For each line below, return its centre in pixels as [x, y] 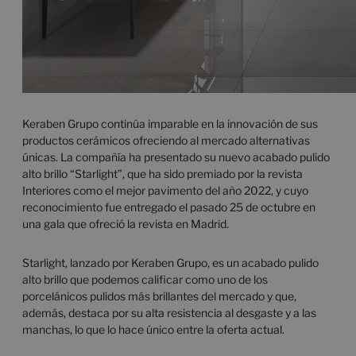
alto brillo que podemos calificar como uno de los [145, 279]
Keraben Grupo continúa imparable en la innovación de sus [170, 123]
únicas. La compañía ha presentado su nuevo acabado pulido [176, 157]
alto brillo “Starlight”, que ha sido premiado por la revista [163, 173]
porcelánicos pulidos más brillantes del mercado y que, [159, 296]
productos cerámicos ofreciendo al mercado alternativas [166, 140]
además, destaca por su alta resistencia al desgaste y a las [169, 312]
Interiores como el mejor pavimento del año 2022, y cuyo [165, 190]
